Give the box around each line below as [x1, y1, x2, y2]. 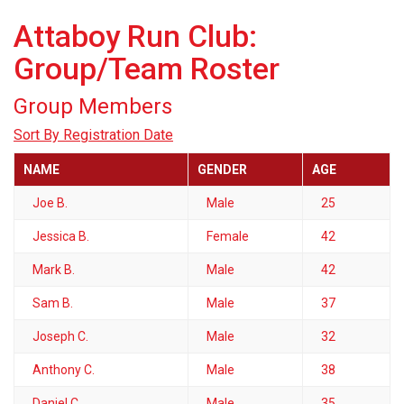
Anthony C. [32, 362, 95, 377]
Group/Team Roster [14, 50, 280, 87]
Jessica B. [32, 228, 89, 243]
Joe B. [32, 195, 68, 210]
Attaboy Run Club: [14, 18, 257, 54]
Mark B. [32, 262, 75, 277]
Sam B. [32, 295, 73, 310]
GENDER [197, 161, 247, 177]
